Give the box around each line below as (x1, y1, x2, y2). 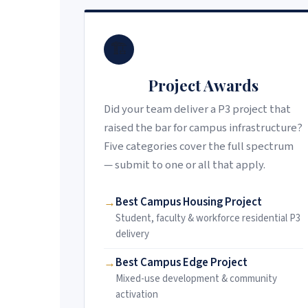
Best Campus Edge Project (115, 254, 247, 272)
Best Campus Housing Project (115, 194, 262, 211)
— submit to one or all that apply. (104, 157, 265, 174)
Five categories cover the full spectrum (104, 138, 294, 155)
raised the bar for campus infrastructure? (104, 120, 302, 137)
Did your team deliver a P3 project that (104, 101, 291, 118)
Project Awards (148, 75, 258, 96)
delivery (115, 227, 149, 242)
